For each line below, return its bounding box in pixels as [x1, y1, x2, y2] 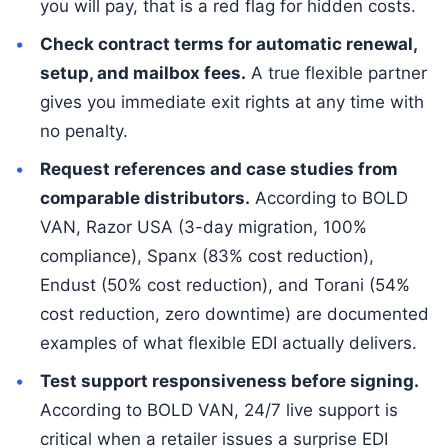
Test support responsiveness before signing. [39, 370, 419, 391]
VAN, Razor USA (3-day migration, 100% [39, 216, 367, 237]
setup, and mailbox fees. [39, 62, 246, 83]
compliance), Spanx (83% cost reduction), [39, 245, 374, 266]
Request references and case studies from [39, 158, 398, 179]
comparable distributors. [39, 187, 250, 208]
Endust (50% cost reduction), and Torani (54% [39, 274, 410, 295]
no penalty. [39, 120, 128, 141]
